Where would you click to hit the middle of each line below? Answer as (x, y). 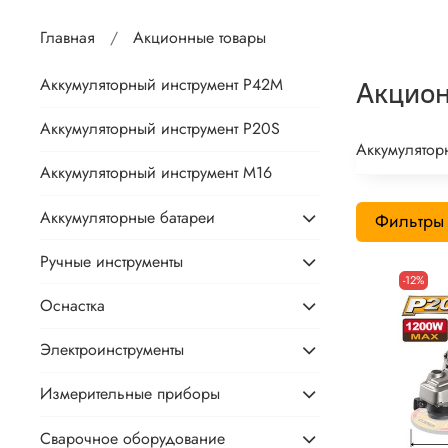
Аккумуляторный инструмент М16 (156, 173)
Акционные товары (199, 38)
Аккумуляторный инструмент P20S (160, 129)
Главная (67, 38)
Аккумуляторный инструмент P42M (161, 85)
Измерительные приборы (130, 394)
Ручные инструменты (111, 261)
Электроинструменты (112, 350)
